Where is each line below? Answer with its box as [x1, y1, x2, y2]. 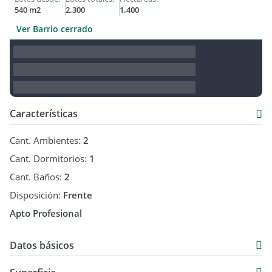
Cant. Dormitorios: [10, 152, 89, 165]
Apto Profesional [10, 207, 82, 219]
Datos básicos [10, 239, 74, 252]
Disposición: [10, 189, 63, 201]
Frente [63, 189, 92, 201]
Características [10, 107, 78, 120]
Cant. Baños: [10, 171, 64, 183]
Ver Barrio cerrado [16, 23, 93, 35]
